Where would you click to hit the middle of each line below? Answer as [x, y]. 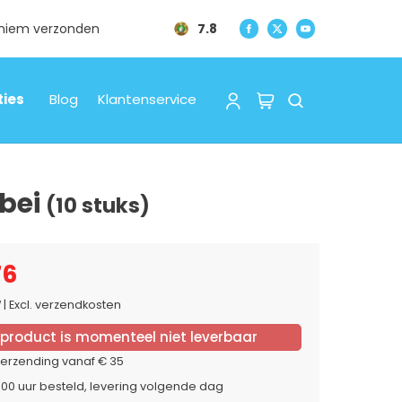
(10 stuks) [98, 205]
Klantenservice [147, 100]
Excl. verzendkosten [64, 304]
